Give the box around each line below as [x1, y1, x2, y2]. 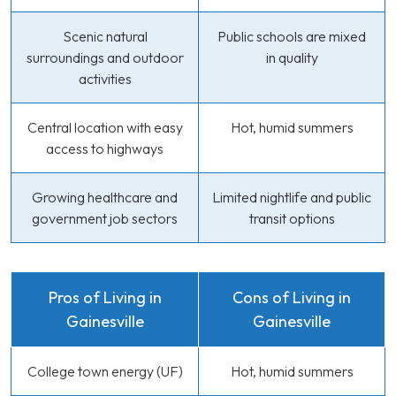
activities [78, 70, 132, 88]
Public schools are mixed [217, 27, 366, 45]
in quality [265, 49, 318, 66]
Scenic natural [62, 27, 148, 45]
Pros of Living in [48, 287, 162, 308]
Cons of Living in [232, 287, 351, 308]
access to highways [46, 140, 164, 157]
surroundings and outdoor [26, 49, 184, 66]
